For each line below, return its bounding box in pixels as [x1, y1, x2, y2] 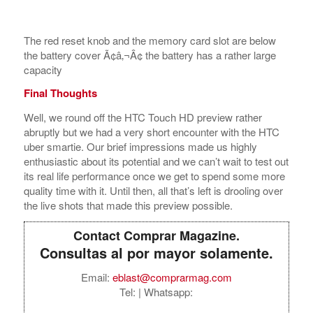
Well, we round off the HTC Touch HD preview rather [23, 17, 262, 31]
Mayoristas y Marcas [157, 296, 259, 312]
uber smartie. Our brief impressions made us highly [23, 46, 257, 61]
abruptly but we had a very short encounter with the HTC [23, 31, 279, 46]
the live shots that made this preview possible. [23, 105, 233, 119]
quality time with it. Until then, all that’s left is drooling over [23, 90, 283, 105]
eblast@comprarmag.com [112, 176, 232, 191]
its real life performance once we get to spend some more [23, 75, 285, 90]
